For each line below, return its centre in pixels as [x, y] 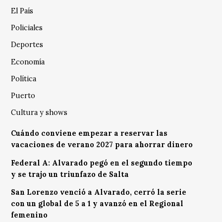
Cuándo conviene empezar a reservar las [89, 134]
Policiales [27, 28]
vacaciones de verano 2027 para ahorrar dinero [102, 145]
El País [22, 11]
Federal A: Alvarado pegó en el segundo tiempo [102, 163]
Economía [28, 62]
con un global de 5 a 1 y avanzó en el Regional [97, 204]
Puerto [23, 96]
